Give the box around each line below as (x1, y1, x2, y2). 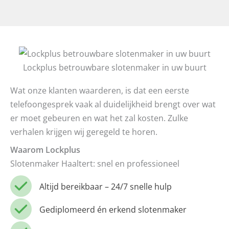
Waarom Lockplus (10, 144, 80, 156)
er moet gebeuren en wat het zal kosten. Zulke (10, 112, 188, 124)
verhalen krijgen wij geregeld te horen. (10, 126, 157, 138)
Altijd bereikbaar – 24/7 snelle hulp (39, 180, 172, 192)
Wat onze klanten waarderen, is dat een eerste (10, 84, 189, 97)
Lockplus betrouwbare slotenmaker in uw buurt (22, 61, 207, 73)
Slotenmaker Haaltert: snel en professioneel (10, 157, 179, 170)
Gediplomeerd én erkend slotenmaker (39, 203, 187, 215)
